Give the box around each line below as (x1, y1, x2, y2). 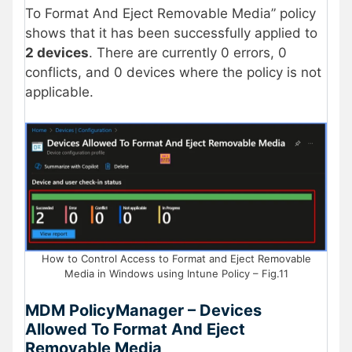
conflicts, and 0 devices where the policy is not (25, 64, 321, 81)
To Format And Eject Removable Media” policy (25, 5, 316, 22)
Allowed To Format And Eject (25, 320, 245, 339)
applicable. (25, 84, 93, 101)
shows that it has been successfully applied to (25, 25, 317, 42)
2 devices (25, 45, 89, 61)
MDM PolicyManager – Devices (25, 301, 262, 321)
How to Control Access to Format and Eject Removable (41, 251, 311, 265)
